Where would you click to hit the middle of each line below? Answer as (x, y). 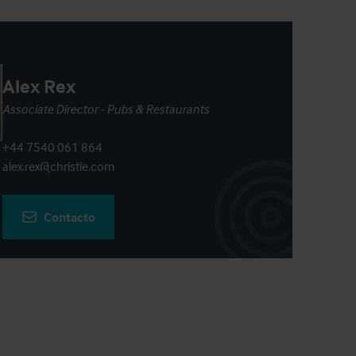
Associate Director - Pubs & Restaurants (105, 109)
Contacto (69, 217)
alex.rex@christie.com (58, 166)
